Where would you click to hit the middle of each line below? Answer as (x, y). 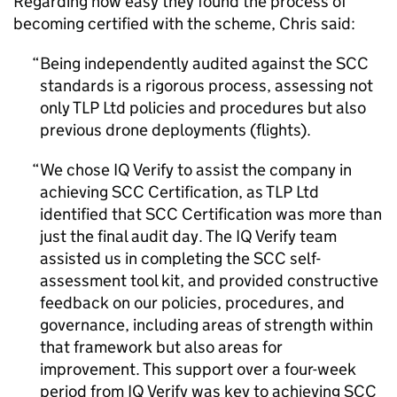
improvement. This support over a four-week (198, 369)
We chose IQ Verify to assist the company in (196, 170)
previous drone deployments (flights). (175, 130)
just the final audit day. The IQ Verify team (188, 236)
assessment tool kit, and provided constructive (209, 280)
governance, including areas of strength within (206, 325)
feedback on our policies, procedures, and (192, 303)
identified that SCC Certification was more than (211, 214)
